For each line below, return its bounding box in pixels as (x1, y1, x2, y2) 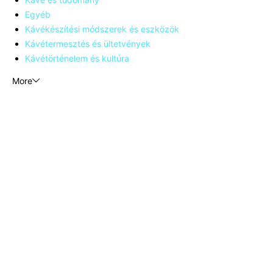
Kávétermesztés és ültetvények (25, 38, 151, 49)
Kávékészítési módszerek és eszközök (25, 24, 179, 35)
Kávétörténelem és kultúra (25, 53, 129, 64)
